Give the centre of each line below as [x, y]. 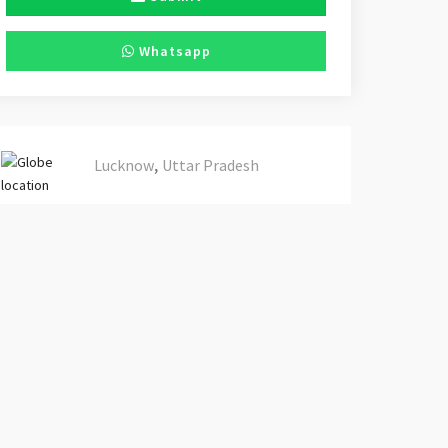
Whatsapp [172, 51]
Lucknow [124, 165]
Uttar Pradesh [210, 165]
